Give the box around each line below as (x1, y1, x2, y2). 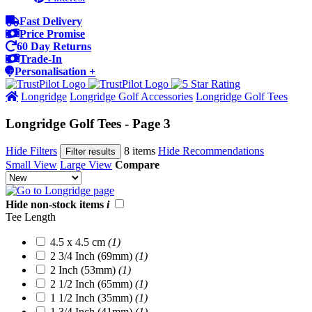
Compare (115, 159, 159, 171)
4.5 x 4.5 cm (50, 236, 108, 249)
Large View (60, 159, 112, 171)
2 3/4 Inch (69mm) (50, 250, 135, 263)
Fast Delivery (19, 15, 82, 27)
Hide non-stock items (6, 198, 107, 211)
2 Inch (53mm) (50, 264, 118, 276)
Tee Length (6, 211, 56, 224)
